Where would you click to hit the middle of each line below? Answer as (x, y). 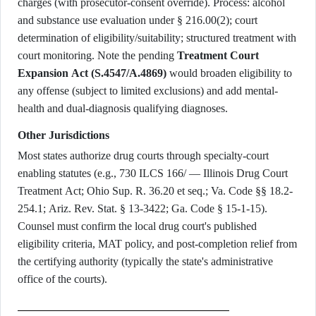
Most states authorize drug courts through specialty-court (143, 156)
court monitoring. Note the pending (97, 55)
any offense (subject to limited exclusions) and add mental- (148, 91)
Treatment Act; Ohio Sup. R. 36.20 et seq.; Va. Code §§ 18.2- (155, 191)
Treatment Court (218, 55)
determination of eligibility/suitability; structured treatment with (157, 38)
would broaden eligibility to (229, 73)
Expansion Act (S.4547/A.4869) (92, 73)
